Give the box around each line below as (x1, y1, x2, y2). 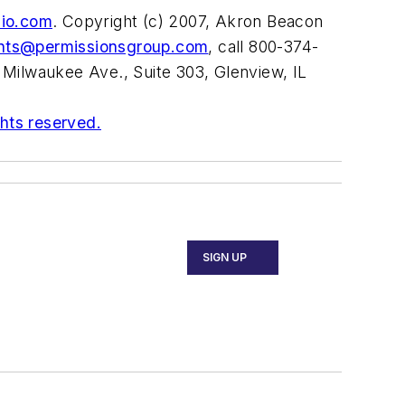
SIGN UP (202, 250, 248, 265)
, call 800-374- (208, 37, 319, 57)
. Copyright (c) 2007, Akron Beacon (52, 12, 324, 32)
